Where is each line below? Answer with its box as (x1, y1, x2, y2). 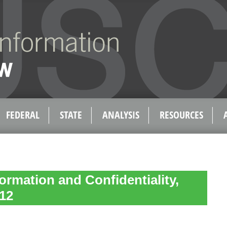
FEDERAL (6, 108, 40, 122)
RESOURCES (160, 108, 203, 122)
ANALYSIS (102, 108, 139, 122)
